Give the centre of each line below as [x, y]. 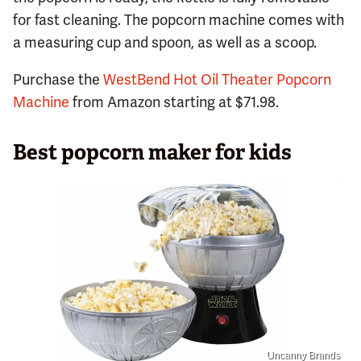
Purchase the [58, 80]
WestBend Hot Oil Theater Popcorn [217, 80]
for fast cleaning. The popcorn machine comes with [178, 20]
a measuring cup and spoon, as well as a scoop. [165, 43]
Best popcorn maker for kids [152, 153]
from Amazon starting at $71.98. [174, 102]
